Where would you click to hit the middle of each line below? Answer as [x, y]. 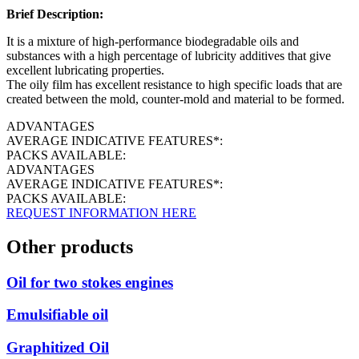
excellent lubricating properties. [85, 70]
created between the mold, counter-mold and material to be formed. [175, 99]
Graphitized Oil [58, 348]
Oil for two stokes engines [90, 282]
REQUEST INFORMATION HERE [101, 212]
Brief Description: [55, 14]
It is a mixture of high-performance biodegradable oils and [153, 41]
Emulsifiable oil [57, 315]
